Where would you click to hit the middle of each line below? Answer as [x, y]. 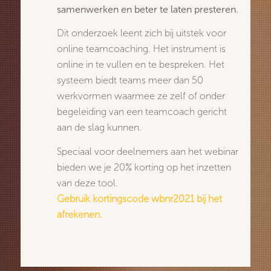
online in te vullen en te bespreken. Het [141, 65]
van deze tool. [87, 183]
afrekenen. [80, 214]
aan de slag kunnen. [99, 128]
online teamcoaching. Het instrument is [141, 49]
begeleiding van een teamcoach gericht [142, 112]
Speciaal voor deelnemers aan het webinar [148, 151]
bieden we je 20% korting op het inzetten [144, 167]
